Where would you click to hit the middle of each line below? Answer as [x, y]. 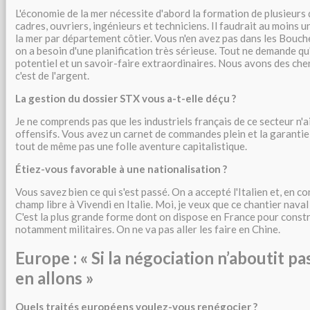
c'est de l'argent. [52, 75]
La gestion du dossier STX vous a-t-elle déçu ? [126, 98]
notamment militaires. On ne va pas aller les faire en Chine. [148, 229]
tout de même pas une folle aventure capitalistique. [131, 146]
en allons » [55, 278]
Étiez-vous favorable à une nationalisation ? [121, 169]
